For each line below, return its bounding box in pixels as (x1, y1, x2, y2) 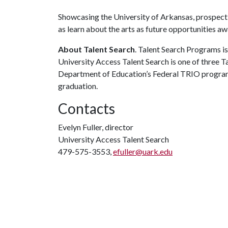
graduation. (58, 81, 98, 91)
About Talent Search (58, 44, 135, 54)
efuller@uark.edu (113, 147, 173, 156)
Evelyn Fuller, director (58, 122, 133, 132)
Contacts (58, 100, 115, 117)
